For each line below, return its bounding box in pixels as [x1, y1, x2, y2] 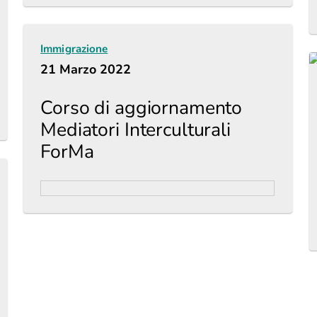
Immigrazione [40, 42, 108, 56]
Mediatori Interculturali [40, 117, 231, 142]
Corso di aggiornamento [40, 95, 243, 120]
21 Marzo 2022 [40, 61, 132, 78]
